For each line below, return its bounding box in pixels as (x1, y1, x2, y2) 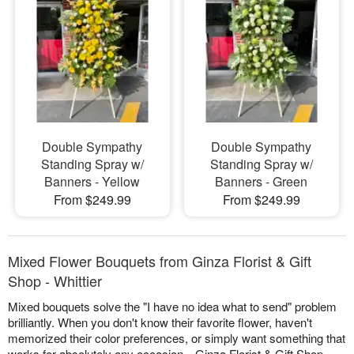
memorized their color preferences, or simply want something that (8, 330, 345, 347)
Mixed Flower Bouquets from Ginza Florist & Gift (8, 250, 311, 272)
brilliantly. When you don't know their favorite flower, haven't (8, 314, 312, 331)
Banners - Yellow (44, 172, 141, 191)
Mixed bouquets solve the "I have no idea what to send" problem (8, 298, 337, 315)
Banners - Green (215, 172, 308, 191)
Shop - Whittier (8, 270, 102, 292)
